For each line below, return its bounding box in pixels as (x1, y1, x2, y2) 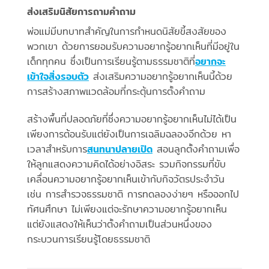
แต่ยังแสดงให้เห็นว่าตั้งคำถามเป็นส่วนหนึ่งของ (27, 216, 212, 232)
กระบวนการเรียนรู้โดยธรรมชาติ (27, 231, 150, 247)
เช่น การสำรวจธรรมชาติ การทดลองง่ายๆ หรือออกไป (27, 186, 239, 202)
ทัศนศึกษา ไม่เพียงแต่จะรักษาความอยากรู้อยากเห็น (27, 201, 227, 217)
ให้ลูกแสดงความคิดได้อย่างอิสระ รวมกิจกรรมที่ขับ (27, 156, 226, 172)
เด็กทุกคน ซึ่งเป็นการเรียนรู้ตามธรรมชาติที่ (27, 53, 195, 69)
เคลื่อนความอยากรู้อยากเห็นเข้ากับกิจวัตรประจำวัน (27, 171, 225, 187)
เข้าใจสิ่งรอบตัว (27, 68, 89, 84)
